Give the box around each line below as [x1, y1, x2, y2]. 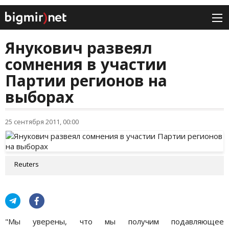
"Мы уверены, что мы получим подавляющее [5, 216, 224, 227]
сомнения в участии [5, 54, 167, 75]
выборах [5, 86, 74, 108]
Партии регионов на [5, 70, 167, 91]
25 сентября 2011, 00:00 [5, 117, 79, 127]
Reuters [14, 159, 39, 169]
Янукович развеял [5, 37, 152, 59]
